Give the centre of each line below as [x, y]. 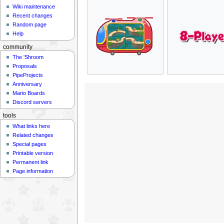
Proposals [25, 66]
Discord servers [32, 102]
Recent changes [33, 16]
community [17, 47]
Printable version [33, 153]
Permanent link [31, 162]
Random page [30, 25]
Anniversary [27, 84]
